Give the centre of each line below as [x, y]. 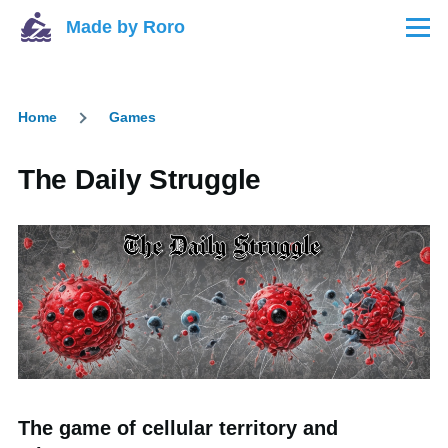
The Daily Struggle [139, 179]
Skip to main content [92, 22]
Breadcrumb [87, 134]
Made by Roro [125, 26]
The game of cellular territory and [178, 428]
